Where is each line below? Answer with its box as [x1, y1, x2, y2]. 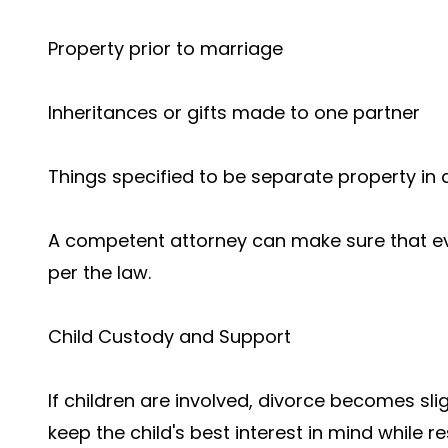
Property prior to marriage [48, 36, 283, 61]
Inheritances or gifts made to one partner [48, 100, 420, 125]
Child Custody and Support [48, 324, 291, 349]
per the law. [48, 260, 151, 285]
